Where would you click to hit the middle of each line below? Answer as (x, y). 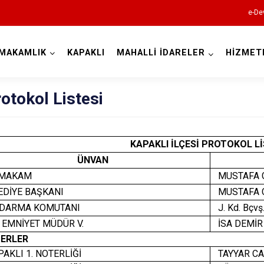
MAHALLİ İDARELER (161, 53)
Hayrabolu (226, 235)
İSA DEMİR (238, 224)
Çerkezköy (228, 195)
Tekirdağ (132, 66)
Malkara (221, 255)
